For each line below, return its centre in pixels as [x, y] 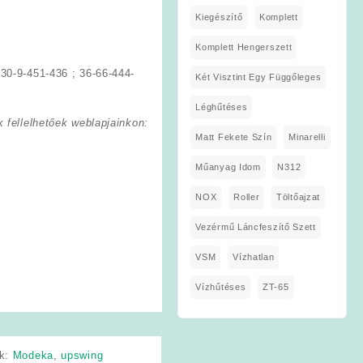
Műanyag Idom [228, 167]
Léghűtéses [222, 107]
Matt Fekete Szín [234, 137]
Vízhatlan [254, 256]
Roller [247, 196]
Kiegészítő [219, 17]
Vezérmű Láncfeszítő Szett [256, 226]
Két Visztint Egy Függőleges [258, 77]
